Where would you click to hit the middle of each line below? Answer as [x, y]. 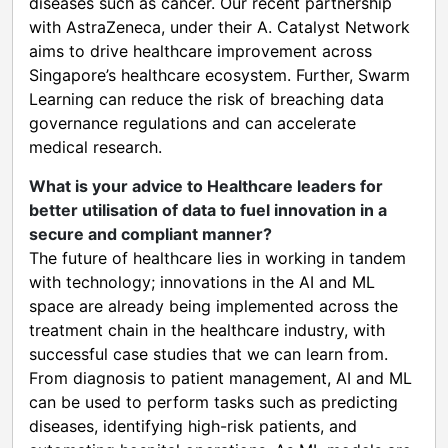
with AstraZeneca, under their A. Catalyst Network [219, 26]
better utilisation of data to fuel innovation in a [208, 209]
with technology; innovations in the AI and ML [202, 281]
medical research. [95, 146]
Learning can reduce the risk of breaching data [206, 98]
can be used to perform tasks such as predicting [213, 401]
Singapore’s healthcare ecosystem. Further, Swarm [219, 74]
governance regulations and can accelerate [192, 122]
